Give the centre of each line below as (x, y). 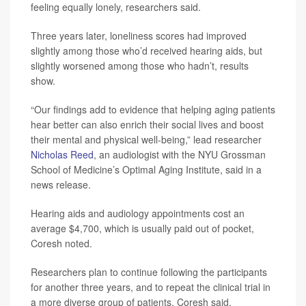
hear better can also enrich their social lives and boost (147, 125)
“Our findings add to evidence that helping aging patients (153, 110)
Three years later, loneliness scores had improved (139, 36)
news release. (61, 185)
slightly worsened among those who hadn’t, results (140, 66)
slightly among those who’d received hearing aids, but (147, 51)
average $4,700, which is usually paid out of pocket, (142, 228)
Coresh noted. (61, 244)
